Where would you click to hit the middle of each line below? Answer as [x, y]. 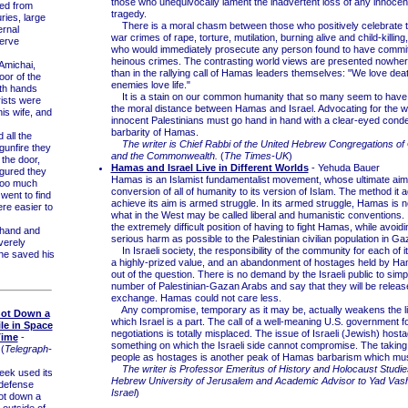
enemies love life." [150, 85]
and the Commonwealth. [164, 156]
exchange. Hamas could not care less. [196, 298]
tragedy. [128, 14]
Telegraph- [28, 348]
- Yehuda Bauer [344, 168]
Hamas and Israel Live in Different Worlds [209, 168]
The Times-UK [256, 156]
